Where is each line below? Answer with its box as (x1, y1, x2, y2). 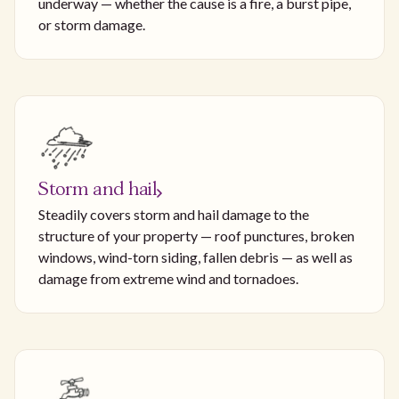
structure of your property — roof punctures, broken (38, 226, 354, 244)
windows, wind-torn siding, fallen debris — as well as (38, 248, 353, 265)
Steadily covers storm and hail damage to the (38, 205, 309, 223)
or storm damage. (38, 16, 145, 34)
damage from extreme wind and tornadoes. (38, 269, 298, 287)
